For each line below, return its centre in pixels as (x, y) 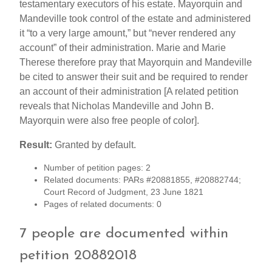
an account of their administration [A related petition (129, 92)
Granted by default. (94, 145)
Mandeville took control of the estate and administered (135, 19)
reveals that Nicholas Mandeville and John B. (117, 106)
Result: (36, 145)
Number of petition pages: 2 (97, 168)
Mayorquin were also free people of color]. (109, 121)
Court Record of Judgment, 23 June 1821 (124, 192)
